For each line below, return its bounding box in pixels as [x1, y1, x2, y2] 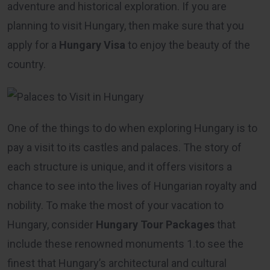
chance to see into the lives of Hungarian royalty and [7, 179, 257, 192]
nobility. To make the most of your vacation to [7, 198, 224, 212]
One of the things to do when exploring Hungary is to [7, 121, 257, 134]
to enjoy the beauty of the [125, 39, 250, 52]
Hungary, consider [7, 218, 96, 231]
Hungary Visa [59, 39, 125, 52]
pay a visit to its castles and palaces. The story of [7, 140, 242, 154]
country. [7, 58, 46, 71]
